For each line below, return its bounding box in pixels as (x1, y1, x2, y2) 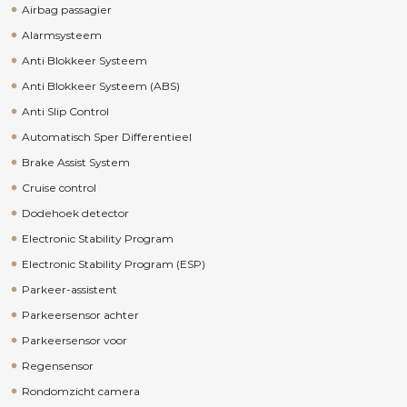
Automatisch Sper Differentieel (21, 130, 192, 144)
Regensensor (21, 359, 94, 372)
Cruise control (21, 181, 96, 194)
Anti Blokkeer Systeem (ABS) (21, 79, 180, 93)
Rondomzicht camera (21, 384, 140, 398)
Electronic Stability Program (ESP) (21, 257, 205, 271)
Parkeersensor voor (21, 333, 127, 347)
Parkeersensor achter (21, 308, 139, 322)
